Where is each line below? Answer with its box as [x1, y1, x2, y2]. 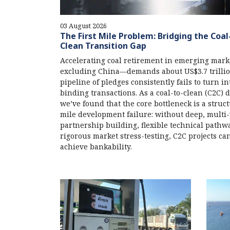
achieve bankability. [60, 141, 132, 151]
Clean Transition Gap [60, 40, 146, 51]
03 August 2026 [60, 21, 107, 30]
